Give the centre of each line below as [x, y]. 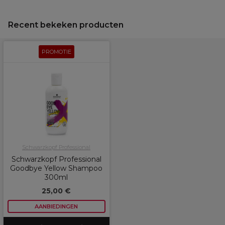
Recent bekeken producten [66, 25]
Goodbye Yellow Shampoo [56, 168]
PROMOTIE [56, 52]
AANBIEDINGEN [56, 206]
